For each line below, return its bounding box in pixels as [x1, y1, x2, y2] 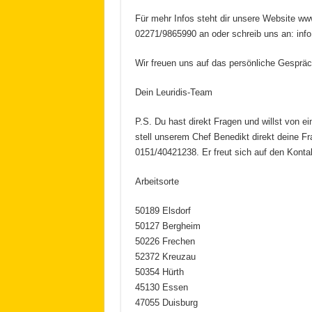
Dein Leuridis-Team [134, 87, 212, 98]
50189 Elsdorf [134, 205, 191, 217]
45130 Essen [134, 282, 188, 293]
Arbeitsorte [134, 176, 179, 187]
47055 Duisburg [134, 297, 198, 309]
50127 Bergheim [134, 221, 201, 232]
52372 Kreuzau [134, 251, 196, 263]
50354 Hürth [134, 267, 184, 278]
